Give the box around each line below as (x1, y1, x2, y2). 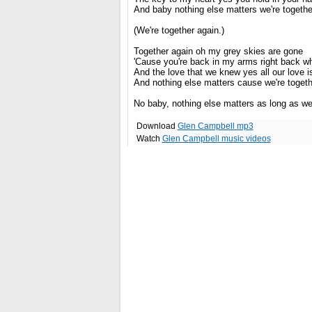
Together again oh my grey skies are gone (133, 46, 303, 56)
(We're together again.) (133, 25, 224, 36)
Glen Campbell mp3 (177, 121, 253, 131)
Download (136, 121, 178, 131)
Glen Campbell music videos (162, 134, 271, 143)
